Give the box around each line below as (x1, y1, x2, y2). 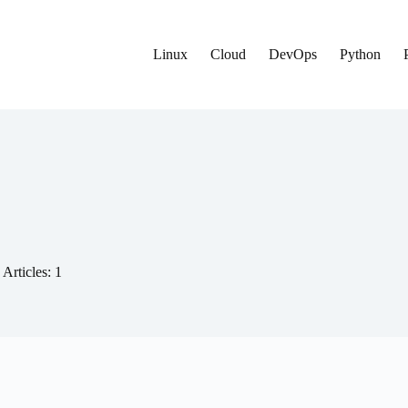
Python (340, 46, 382, 62)
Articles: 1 (2, 264, 62, 280)
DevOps (269, 46, 318, 62)
